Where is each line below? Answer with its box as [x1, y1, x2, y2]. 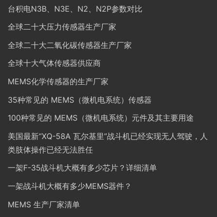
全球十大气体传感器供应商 [8, 58, 101, 68]
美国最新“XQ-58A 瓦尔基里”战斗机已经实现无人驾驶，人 [8, 131, 208, 141]
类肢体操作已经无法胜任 [8, 144, 93, 155]
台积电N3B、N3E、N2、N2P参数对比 [8, 3, 142, 14]
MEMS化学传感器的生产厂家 [8, 76, 108, 86]
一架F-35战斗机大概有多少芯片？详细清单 [8, 163, 157, 173]
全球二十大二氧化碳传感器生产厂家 [8, 40, 132, 50]
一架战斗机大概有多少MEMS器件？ [8, 181, 132, 191]
